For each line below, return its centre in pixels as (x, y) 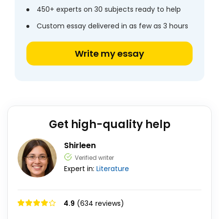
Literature (113, 169)
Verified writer (94, 158)
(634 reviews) (100, 203)
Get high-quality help (109, 124)
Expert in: (80, 169)
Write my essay (109, 54)
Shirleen (80, 145)
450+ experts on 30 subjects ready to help (109, 9)
